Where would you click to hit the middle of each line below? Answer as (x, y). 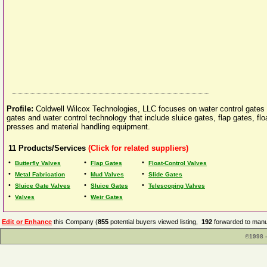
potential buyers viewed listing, (155, 222)
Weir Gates (107, 197)
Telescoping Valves (177, 186)
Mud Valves (107, 174)
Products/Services (52, 148)
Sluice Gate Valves (43, 186)
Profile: (21, 109)
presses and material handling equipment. (78, 127)
